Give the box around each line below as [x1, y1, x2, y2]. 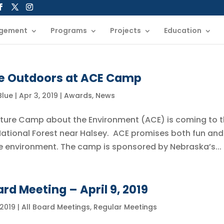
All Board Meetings [21, 202, 90, 212]
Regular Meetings [93, 202, 157, 212]
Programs [50, 25, 87, 35]
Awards [63, 90, 92, 100]
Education [164, 25, 201, 35]
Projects [110, 25, 141, 35]
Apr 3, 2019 [18, 90, 58, 100]
